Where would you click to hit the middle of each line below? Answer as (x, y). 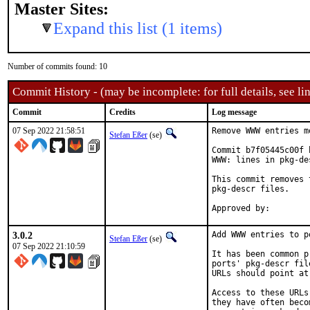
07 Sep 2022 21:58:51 (49, 131)
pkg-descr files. (250, 189)
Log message (234, 112)
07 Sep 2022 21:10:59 (49, 246)
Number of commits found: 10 (57, 66)
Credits (122, 112)
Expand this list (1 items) (138, 28)
